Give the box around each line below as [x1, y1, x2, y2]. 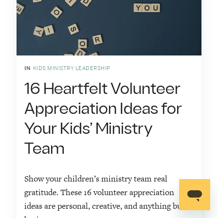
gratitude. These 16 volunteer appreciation [24, 186, 174, 199]
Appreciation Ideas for [24, 101, 182, 117]
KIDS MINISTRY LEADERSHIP [33, 65, 110, 72]
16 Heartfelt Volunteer [24, 81, 181, 97]
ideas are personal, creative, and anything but [24, 200, 184, 212]
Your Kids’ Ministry [24, 121, 153, 137]
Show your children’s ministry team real [24, 173, 167, 185]
